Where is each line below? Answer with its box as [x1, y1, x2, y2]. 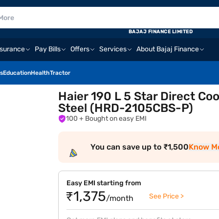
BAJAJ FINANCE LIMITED [128, 29, 193, 35]
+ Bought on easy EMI [85, 114, 147, 123]
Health [31, 69, 50, 76]
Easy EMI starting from [66, 179, 142, 187]
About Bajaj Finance [136, 45, 199, 53]
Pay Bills [35, 45, 61, 53]
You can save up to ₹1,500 [90, 142, 189, 152]
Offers [70, 45, 89, 53]
